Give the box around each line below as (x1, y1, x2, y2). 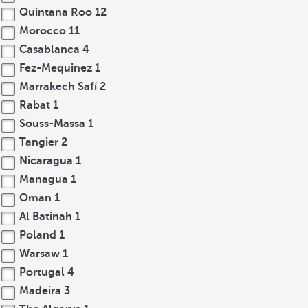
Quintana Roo (16, 6, 95, 19)
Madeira (16, 285, 64, 297)
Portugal (16, 266, 67, 278)
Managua (16, 173, 71, 186)
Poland (16, 229, 59, 241)
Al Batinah (16, 210, 75, 223)
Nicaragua (16, 155, 76, 167)
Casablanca (16, 43, 82, 56)
